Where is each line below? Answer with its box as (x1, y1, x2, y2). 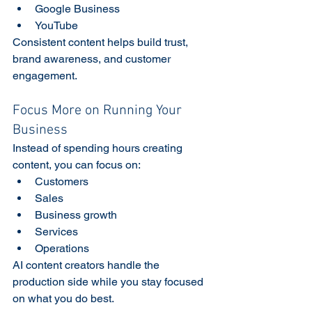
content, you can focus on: (13, 157, 141, 171)
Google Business (35, 1, 120, 15)
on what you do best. (13, 291, 114, 305)
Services (35, 224, 78, 238)
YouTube (35, 18, 78, 32)
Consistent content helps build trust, (13, 35, 191, 49)
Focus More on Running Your (13, 102, 185, 119)
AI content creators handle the (13, 258, 162, 272)
